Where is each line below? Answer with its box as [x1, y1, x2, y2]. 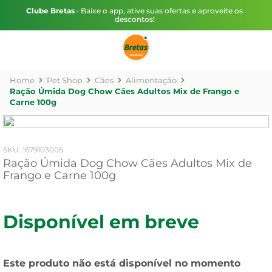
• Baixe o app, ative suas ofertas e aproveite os [75, 6, 243, 15]
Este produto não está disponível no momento [3, 257, 240, 269]
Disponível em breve [3, 211, 199, 233]
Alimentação [126, 75, 177, 85]
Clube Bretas [26, 6, 75, 15]
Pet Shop [47, 75, 83, 85]
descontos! [114, 15, 155, 24]
